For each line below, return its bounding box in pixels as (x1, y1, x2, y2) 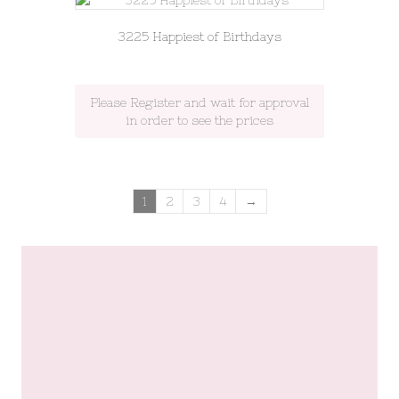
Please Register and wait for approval (90, 95, 309, 110)
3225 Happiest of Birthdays (118, 29, 281, 44)
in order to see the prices (126, 113, 273, 127)
